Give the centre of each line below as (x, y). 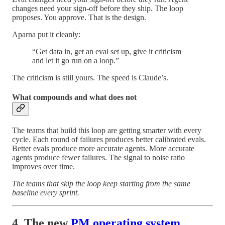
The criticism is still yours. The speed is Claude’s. (90, 77)
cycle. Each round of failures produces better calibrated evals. (109, 140)
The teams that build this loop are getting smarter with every (107, 131)
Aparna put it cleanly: (46, 34)
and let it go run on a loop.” (76, 60)
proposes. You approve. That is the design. (79, 17)
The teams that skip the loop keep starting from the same (101, 184)
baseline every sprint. (46, 193)
